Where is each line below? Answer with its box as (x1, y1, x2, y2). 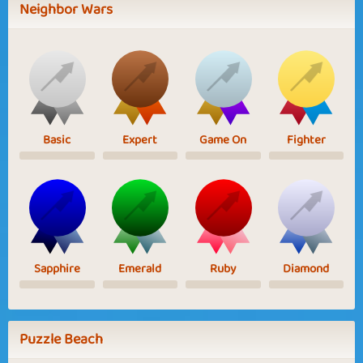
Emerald (118, 258, 162, 279)
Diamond (283, 258, 330, 279)
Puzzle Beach (19, 327, 103, 352)
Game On (199, 130, 247, 150)
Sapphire (33, 258, 80, 279)
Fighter (286, 130, 326, 150)
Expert (122, 130, 158, 150)
